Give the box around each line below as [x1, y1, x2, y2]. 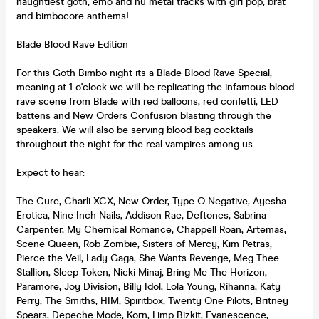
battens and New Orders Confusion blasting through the [16, 109, 271, 122]
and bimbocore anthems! [16, 9, 132, 22]
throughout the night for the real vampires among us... [16, 137, 262, 150]
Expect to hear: [16, 166, 85, 179]
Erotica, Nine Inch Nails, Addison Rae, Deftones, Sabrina [16, 209, 266, 221]
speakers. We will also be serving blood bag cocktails [16, 123, 253, 136]
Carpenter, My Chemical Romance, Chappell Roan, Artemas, [16, 223, 286, 236]
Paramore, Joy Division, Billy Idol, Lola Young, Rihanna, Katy [16, 280, 281, 293]
